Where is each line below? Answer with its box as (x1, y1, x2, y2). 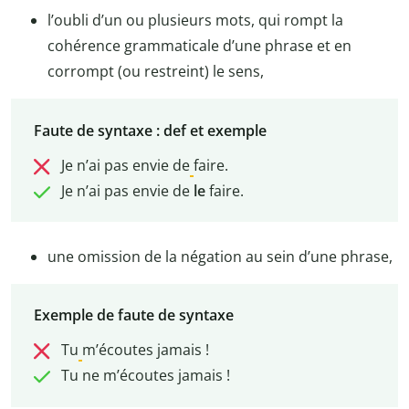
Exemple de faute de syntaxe (33, 305, 234, 326)
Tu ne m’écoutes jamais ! (60, 365, 230, 386)
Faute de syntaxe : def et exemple (33, 120, 267, 141)
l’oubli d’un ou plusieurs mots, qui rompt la (47, 10, 343, 31)
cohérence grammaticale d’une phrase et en (47, 36, 351, 57)
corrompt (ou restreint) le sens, (47, 61, 264, 82)
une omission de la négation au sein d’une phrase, (47, 246, 393, 267)
